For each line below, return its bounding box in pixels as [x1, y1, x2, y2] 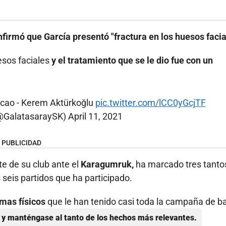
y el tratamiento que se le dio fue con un [49, 55, 213, 66]
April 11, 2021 [68, 111, 123, 122]
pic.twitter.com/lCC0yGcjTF [95, 97, 206, 108]
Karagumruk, [81, 159, 134, 170]
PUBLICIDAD [1, 139, 41, 147]
